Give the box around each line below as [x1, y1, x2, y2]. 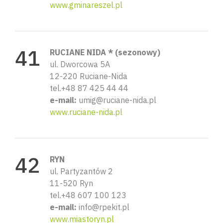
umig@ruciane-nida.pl [77, 95, 156, 105]
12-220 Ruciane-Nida [50, 71, 127, 81]
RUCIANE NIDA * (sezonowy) [50, 47, 160, 57]
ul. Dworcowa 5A [50, 59, 110, 69]
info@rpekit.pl [77, 202, 129, 212]
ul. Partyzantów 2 [50, 166, 113, 176]
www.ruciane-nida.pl [50, 107, 122, 117]
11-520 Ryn [50, 178, 93, 188]
